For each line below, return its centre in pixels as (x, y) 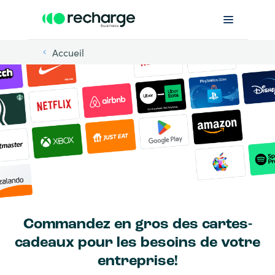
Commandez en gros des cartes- (137, 225)
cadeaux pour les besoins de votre (137, 243)
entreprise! (137, 262)
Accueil (68, 52)
